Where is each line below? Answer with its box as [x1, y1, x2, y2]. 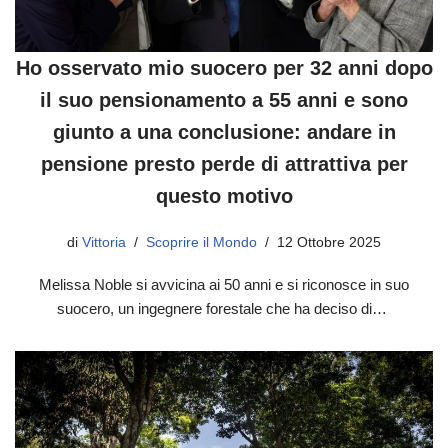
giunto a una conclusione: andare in [52, 120, 396, 143]
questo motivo [155, 184, 293, 207]
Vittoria [82, 234, 126, 250]
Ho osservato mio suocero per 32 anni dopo [15, 56, 433, 79]
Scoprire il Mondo [146, 234, 257, 250]
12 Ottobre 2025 [277, 234, 381, 250]
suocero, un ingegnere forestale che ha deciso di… [57, 299, 391, 317]
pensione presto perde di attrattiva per [40, 152, 408, 175]
